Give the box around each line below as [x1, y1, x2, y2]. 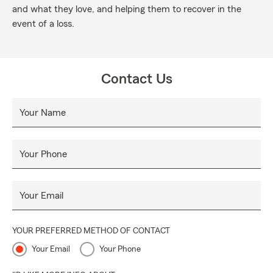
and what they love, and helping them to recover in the [12, 4, 241, 14]
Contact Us [101, 72, 172, 87]
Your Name [19, 108, 66, 118]
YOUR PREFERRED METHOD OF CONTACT [12, 227, 170, 235]
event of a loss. [12, 19, 74, 29]
